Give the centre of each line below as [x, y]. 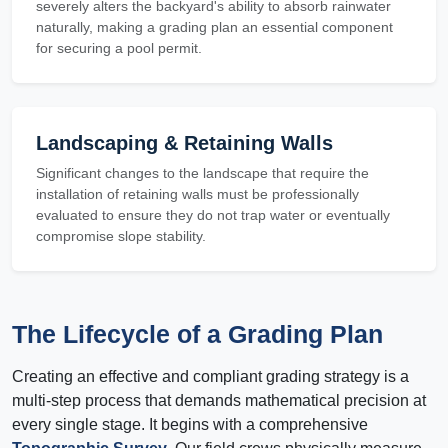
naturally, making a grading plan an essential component [214, 27]
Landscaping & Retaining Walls [184, 143]
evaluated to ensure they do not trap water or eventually [213, 215]
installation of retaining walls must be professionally [197, 194]
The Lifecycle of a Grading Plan [197, 334]
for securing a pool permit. [119, 48]
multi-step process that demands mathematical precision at [219, 401]
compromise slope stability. [121, 236]
